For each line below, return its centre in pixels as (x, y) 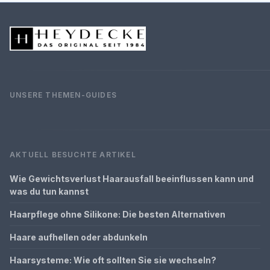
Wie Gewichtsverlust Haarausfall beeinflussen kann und (132, 178)
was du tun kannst (49, 191)
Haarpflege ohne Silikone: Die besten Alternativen (118, 214)
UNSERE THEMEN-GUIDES (63, 95)
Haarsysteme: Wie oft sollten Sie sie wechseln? (113, 260)
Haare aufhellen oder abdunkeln (79, 237)
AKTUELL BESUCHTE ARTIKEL (73, 154)
